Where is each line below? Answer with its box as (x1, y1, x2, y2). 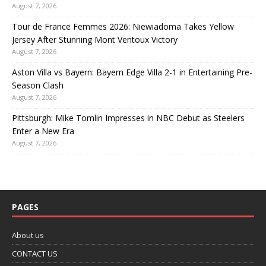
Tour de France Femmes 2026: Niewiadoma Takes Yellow (12, 21, 234, 33)
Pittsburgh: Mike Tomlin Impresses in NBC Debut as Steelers (12, 112, 245, 124)
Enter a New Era (12, 125, 74, 137)
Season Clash (12, 80, 64, 91)
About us (12, 230, 44, 241)
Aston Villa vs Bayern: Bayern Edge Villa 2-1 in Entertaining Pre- (12, 66, 252, 78)
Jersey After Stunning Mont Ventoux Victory (12, 34, 178, 46)
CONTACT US (12, 248, 58, 259)
